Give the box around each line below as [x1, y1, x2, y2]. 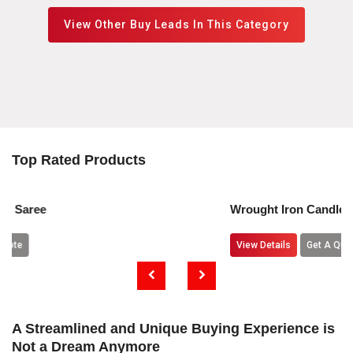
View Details [136, 240, 191, 251]
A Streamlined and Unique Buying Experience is [12, 321, 335, 337]
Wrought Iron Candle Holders [130, 203, 292, 217]
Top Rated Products [12, 152, 146, 169]
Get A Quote [206, 240, 261, 251]
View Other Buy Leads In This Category [64, 18, 289, 32]
